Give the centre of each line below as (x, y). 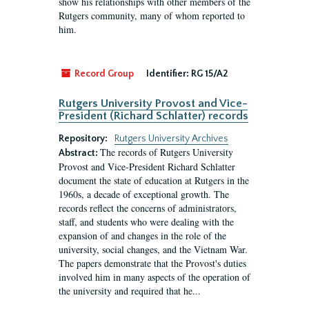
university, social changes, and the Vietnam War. (153, 249)
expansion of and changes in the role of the (142, 236)
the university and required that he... (130, 291)
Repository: (84, 139)
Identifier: (168, 74)
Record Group (103, 74)
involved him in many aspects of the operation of (154, 277)
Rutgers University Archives (171, 139)
